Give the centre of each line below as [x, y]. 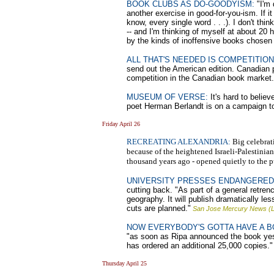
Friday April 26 [121, 124]
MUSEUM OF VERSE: [167, 97]
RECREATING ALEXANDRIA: [179, 142]
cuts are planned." [159, 208]
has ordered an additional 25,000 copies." [200, 246]
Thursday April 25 [124, 263]
